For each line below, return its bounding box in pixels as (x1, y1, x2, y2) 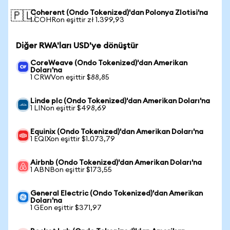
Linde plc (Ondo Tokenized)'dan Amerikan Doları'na (30, 98, 210, 105)
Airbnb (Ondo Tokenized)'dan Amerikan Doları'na (30, 159, 202, 166)
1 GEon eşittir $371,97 (30, 204, 102, 212)
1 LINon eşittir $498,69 (30, 105, 106, 112)
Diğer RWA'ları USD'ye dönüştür (16, 42, 138, 50)
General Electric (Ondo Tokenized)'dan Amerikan (30, 190, 203, 197)
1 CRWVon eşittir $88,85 (30, 74, 109, 81)
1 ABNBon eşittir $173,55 (30, 166, 112, 174)
